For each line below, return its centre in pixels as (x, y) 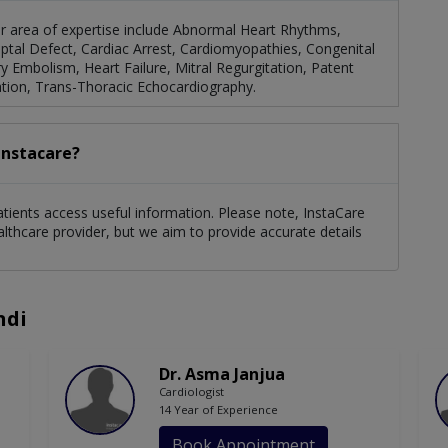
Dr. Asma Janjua (222, 374)
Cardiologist (191, 392)
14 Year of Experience (218, 410)
